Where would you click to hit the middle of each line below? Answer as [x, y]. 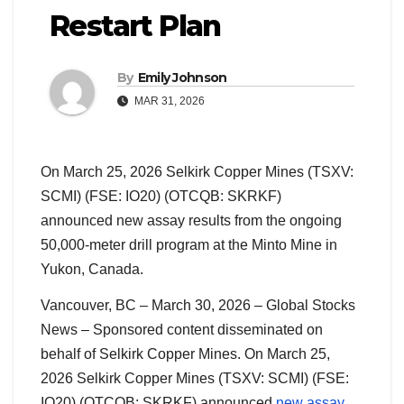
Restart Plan [135, 26]
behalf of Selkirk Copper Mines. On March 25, [185, 353]
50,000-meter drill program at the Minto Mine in [189, 245]
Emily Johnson [182, 78]
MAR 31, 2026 [168, 101]
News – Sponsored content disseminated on [182, 329]
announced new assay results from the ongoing [191, 221]
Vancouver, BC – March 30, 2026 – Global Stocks [198, 305]
